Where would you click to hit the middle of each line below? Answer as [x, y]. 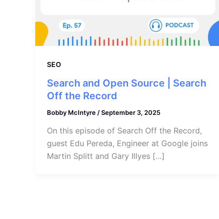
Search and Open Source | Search [127, 83]
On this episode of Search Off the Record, [124, 131]
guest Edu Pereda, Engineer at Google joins [127, 143]
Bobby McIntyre [72, 112]
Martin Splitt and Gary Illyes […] [106, 156]
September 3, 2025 [131, 112]
